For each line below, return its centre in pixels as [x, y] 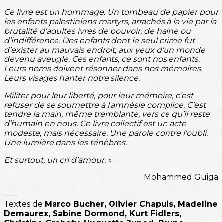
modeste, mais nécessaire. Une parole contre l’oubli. [106, 133]
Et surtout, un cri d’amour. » [58, 160]
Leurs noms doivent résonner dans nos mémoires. [103, 68]
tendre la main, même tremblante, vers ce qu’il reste [107, 114]
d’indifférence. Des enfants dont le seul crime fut [99, 40]
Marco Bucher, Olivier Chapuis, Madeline [131, 204]
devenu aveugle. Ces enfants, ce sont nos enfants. [102, 59]
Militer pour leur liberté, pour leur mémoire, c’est [99, 95]
